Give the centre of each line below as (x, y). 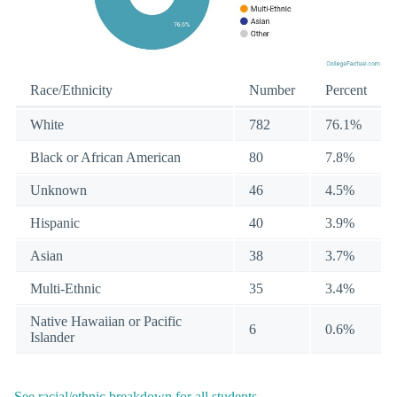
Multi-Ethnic (66, 289)
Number (272, 90)
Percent (346, 90)
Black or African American (105, 158)
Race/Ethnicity (71, 90)
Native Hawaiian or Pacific (106, 322)
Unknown (58, 191)
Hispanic (55, 223)
